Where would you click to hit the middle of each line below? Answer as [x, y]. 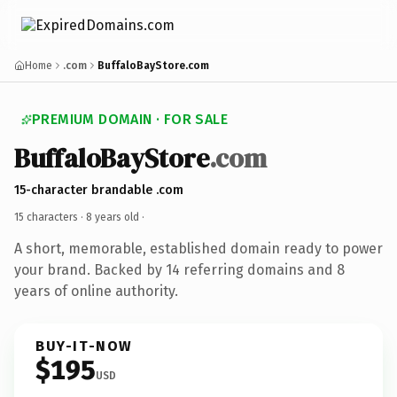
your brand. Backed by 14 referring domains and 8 [179, 269]
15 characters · [50, 217]
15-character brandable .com [99, 190]
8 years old [113, 217]
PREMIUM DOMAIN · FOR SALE [130, 119]
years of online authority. [96, 291]
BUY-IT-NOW [84, 346]
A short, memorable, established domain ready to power [198, 248]
